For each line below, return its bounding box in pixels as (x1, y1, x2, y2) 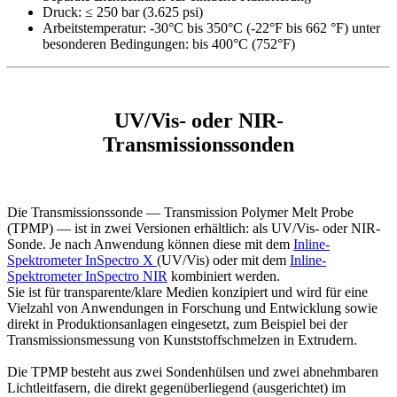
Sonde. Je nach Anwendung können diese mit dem (7, 237, 293, 253)
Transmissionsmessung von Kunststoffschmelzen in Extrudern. (7, 332, 357, 348)
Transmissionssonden (103, 133, 294, 157)
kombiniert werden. (167, 269, 280, 284)
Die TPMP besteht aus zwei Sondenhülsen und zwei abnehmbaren (7, 364, 378, 380)
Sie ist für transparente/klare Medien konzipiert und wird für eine (7, 284, 368, 300)
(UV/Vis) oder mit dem (157, 253, 290, 269)
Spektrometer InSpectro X (7, 253, 157, 269)
